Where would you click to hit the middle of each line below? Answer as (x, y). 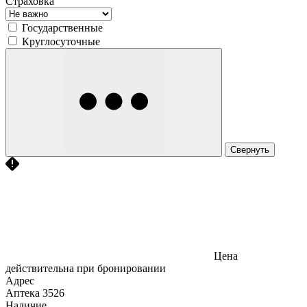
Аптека (23, 293)
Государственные (62, 27)
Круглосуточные (61, 41)
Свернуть (250, 149)
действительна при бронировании (86, 268)
